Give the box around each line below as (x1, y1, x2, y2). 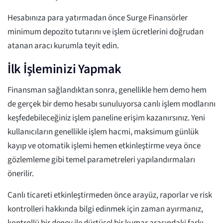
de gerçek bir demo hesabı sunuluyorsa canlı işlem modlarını (7, 98, 216, 111)
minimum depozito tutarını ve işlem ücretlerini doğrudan (7, 26, 204, 38)
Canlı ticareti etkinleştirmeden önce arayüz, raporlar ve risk (7, 189, 212, 202)
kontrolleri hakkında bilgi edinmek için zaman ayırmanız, (7, 203, 203, 216)
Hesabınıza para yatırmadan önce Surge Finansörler (7, 12, 188, 24)
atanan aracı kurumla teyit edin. (7, 40, 119, 52)
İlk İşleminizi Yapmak (7, 60, 121, 79)
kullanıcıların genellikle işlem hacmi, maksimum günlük (7, 126, 199, 138)
